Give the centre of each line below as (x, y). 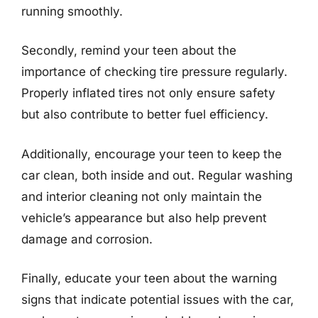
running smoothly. (72, 11)
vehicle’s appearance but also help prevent (144, 218)
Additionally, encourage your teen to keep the (152, 154)
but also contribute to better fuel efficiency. (145, 114)
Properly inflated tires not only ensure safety (148, 93)
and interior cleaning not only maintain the (142, 196)
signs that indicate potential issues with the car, (158, 300)
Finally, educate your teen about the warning (149, 278)
